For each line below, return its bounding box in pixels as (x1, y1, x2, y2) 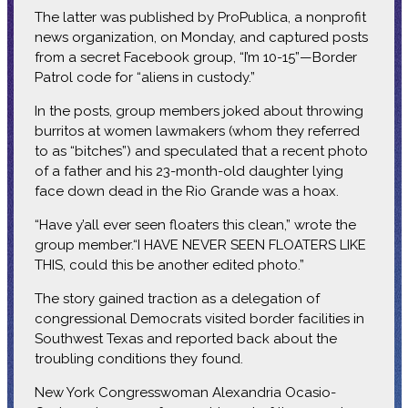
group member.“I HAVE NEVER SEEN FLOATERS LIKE (34, 236, 366, 253)
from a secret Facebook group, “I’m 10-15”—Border (34, 48, 357, 66)
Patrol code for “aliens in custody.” (34, 68, 255, 86)
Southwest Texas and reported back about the (34, 330, 337, 347)
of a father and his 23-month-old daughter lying (34, 162, 343, 179)
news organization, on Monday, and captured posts (34, 28, 368, 46)
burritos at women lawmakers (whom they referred (34, 122, 360, 139)
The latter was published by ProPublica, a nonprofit (34, 8, 366, 25)
